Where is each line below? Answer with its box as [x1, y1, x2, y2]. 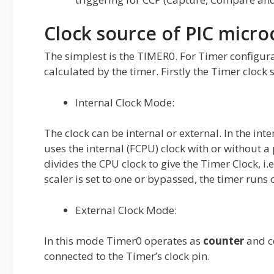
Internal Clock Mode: [75, 95, 174, 109]
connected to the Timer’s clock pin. [44, 249, 210, 263]
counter [203, 234, 244, 248]
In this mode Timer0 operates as [44, 234, 203, 248]
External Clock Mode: [75, 202, 177, 217]
